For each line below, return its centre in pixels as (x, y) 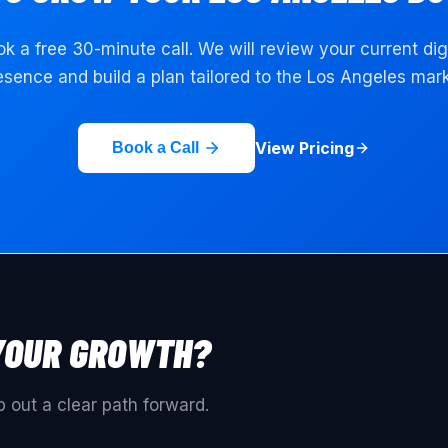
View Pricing (304, 147)
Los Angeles (356, 77)
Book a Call (155, 148)
